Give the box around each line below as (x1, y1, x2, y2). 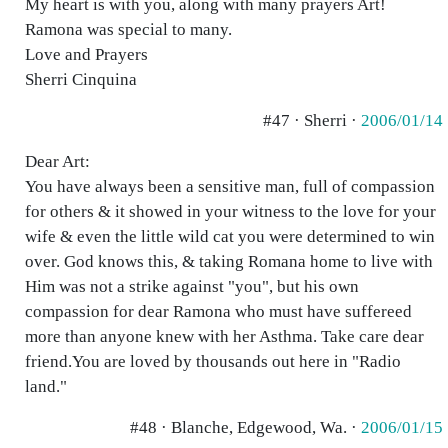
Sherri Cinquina (25, 70, 137, 89)
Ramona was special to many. (25, 20, 232, 39)
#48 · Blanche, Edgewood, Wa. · (130, 418, 361, 437)
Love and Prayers (25, 45, 148, 64)
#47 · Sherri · (263, 111, 361, 130)
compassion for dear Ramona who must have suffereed (25, 302, 412, 321)
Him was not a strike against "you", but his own (25, 277, 359, 296)
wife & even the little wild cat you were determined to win (25, 227, 435, 246)
